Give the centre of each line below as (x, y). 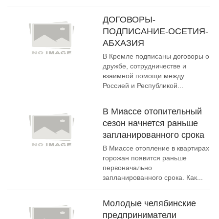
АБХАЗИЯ (123, 43)
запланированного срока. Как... (153, 177)
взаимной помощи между (143, 76)
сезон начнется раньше (150, 123)
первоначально (127, 168)
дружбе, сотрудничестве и (144, 66)
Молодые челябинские (149, 203)
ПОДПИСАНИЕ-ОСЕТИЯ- (155, 31)
